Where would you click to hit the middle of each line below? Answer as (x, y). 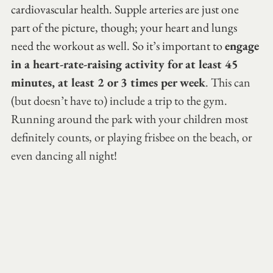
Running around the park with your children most (131, 119)
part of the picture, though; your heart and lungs (125, 27)
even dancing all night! (64, 155)
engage (243, 45)
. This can (229, 82)
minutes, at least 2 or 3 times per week (108, 82)
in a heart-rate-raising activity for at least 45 (126, 64)
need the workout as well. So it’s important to (118, 45)
